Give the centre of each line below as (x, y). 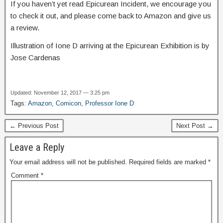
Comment (26, 175)
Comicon (68, 103)
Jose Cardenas (35, 57)
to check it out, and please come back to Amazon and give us (111, 15)
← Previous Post (34, 125)
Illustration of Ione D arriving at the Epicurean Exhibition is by (110, 45)
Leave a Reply (37, 147)
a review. (25, 27)
